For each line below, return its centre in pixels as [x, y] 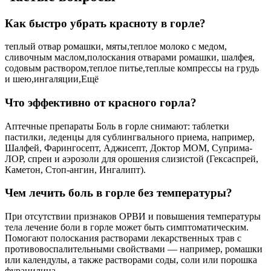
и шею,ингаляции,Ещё [52, 79]
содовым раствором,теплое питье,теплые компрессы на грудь [132, 68]
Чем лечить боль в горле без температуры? [119, 193]
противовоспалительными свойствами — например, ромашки [134, 249]
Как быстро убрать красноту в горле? [105, 23]
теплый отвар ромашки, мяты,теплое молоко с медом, [116, 47]
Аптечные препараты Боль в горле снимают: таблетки [117, 126]
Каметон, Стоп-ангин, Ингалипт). [75, 169]
